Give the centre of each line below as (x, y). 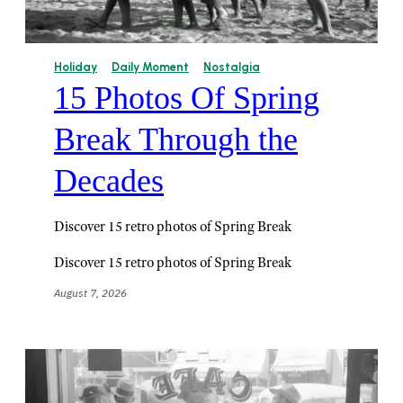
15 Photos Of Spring (187, 98)
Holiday (76, 67)
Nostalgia (232, 67)
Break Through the (176, 139)
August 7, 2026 (90, 292)
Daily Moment (150, 67)
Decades (109, 180)
